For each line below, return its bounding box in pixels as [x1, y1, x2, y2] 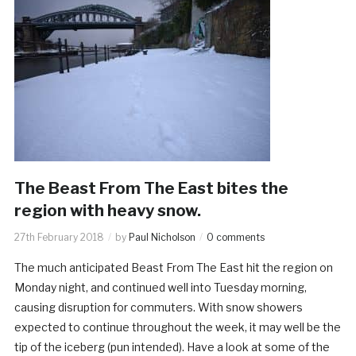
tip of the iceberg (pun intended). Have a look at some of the [14, 339, 330, 354]
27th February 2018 [14, 230, 104, 243]
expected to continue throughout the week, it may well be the [14, 319, 341, 334]
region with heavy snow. [14, 200, 201, 220]
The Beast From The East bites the [14, 178, 288, 198]
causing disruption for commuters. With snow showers [14, 300, 303, 314]
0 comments [206, 230, 265, 243]
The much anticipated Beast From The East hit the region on [14, 260, 333, 274]
